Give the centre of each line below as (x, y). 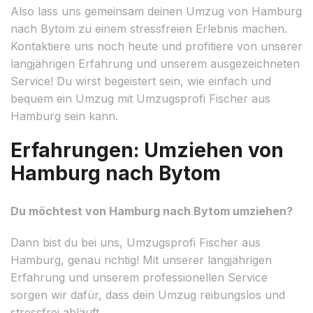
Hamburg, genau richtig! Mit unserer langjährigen (141, 260)
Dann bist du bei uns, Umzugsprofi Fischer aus (136, 242)
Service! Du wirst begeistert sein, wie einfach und (141, 81)
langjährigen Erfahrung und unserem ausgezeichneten (155, 63)
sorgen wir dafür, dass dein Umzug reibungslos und (148, 294)
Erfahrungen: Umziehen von (147, 150)
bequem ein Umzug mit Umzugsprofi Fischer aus (140, 98)
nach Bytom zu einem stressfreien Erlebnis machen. (149, 28)
